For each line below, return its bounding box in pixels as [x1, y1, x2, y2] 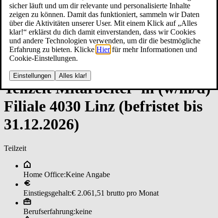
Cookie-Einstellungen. [9, 54, 78, 62]
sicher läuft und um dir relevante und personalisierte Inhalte [9, 1, 190, 10]
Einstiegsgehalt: [23, 188, 72, 197]
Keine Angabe [66, 170, 110, 179]
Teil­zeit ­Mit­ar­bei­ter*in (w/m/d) [4, 79, 211, 97]
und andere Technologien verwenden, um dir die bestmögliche [9, 36, 200, 45]
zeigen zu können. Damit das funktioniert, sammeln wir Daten [9, 10, 200, 18]
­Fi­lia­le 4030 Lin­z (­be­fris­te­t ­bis [4, 97, 202, 115]
